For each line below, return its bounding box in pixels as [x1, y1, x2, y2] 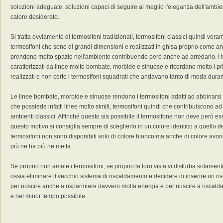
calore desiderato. [10, 13, 59, 20]
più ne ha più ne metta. [10, 143, 72, 150]
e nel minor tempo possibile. [10, 193, 87, 200]
